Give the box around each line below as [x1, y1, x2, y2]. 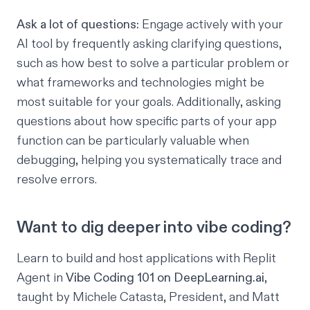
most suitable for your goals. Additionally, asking [17, 94, 281, 111]
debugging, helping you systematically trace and [17, 152, 282, 169]
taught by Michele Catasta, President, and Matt [17, 289, 280, 306]
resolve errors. [17, 172, 97, 188]
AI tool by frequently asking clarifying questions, [17, 36, 282, 53]
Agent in [17, 270, 66, 286]
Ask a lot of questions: [17, 17, 142, 33]
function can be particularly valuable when [17, 133, 249, 149]
